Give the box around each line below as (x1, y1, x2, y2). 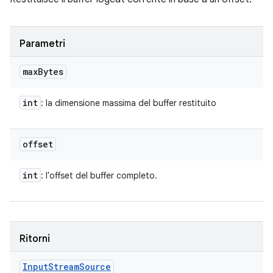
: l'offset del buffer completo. (41, 170, 157, 181)
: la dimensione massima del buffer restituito (41, 97, 216, 108)
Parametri (19, 38, 65, 50)
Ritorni (19, 233, 50, 245)
